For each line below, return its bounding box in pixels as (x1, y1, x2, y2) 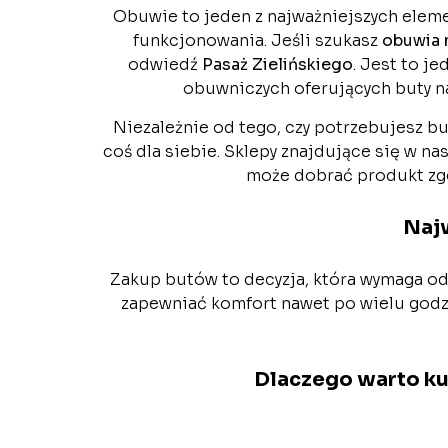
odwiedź (128, 54, 202, 76)
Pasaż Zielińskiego (202, 54, 353, 76)
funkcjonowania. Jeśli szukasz (133, 30, 382, 52)
